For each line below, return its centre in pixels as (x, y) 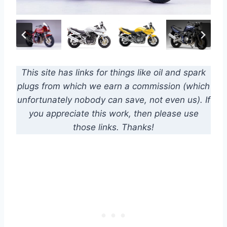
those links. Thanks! (113, 127)
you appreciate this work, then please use (113, 114)
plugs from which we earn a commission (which (113, 86)
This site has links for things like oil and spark (113, 73)
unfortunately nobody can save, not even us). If (113, 100)
